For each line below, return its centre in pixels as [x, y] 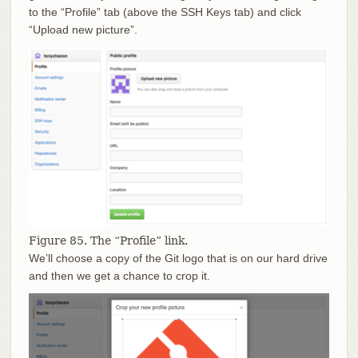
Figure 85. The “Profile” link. [108, 241]
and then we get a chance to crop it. [119, 276]
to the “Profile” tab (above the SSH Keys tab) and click [165, 12]
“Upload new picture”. [83, 30]
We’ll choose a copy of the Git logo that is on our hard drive [178, 259]
